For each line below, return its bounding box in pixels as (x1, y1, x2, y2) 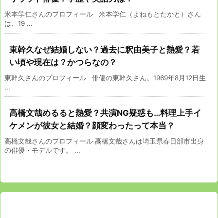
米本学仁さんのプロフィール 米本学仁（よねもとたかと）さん (4, 10, 201, 18)
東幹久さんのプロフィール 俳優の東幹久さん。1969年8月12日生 (4, 73, 206, 82)
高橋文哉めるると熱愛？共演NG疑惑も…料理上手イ (9, 108, 201, 118)
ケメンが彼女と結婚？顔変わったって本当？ (9, 120, 175, 130)
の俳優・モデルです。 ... (4, 146, 80, 154)
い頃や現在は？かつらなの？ (9, 57, 117, 67)
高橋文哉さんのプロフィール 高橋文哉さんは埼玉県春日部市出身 (4, 137, 204, 145)
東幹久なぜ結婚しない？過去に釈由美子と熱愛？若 (9, 44, 200, 54)
